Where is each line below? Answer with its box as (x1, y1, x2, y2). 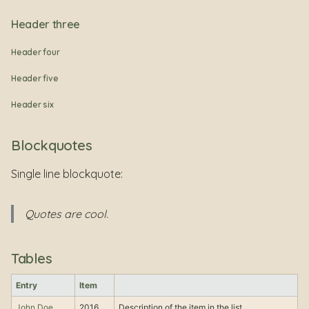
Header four (11, 47, 60, 58)
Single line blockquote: (11, 167, 123, 181)
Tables (11, 250, 52, 268)
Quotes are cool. (25, 207, 108, 221)
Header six (11, 99, 54, 110)
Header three (11, 17, 81, 32)
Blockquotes (11, 137, 92, 154)
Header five (11, 73, 59, 84)
